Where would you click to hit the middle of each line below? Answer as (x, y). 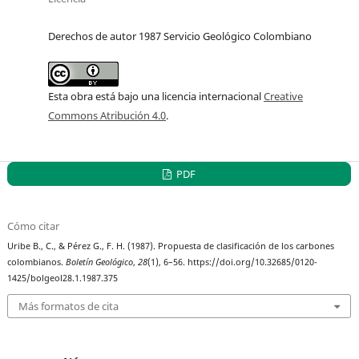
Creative (283, 96)
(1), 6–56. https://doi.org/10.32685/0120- (233, 262)
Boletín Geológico (100, 262)
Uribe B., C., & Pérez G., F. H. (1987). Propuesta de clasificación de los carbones (171, 246)
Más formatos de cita (69, 307)
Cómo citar (34, 226)
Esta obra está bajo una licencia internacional (156, 96)
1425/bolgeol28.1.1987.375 (63, 278)
